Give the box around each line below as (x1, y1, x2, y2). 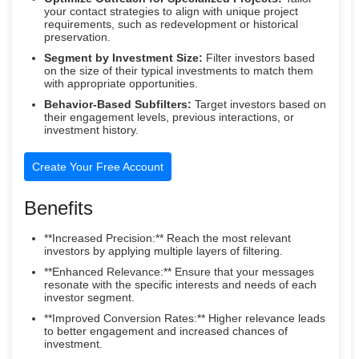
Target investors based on (192, 98, 326, 111)
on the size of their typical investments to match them (44, 64, 313, 78)
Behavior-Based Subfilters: (44, 98, 192, 111)
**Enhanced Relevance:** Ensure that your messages (44, 265, 314, 279)
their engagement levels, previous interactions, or (44, 111, 294, 124)
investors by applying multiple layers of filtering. (44, 244, 283, 258)
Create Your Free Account (32, 160, 163, 174)
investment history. (44, 123, 139, 137)
